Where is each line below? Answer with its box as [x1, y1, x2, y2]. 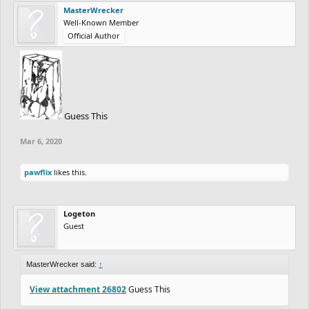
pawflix [24, 166, 52, 177]
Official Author [68, 30, 120, 41]
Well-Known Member [63, 17, 139, 28]
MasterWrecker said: [26, 259, 99, 268]
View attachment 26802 [30, 283, 126, 295]
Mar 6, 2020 [20, 135, 62, 146]
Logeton [63, 208, 95, 219]
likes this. [52, 166, 87, 177]
